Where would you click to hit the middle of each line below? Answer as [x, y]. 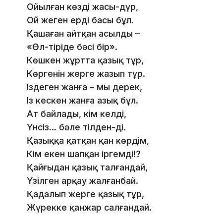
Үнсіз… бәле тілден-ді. [76, 127]
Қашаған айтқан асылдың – [83, 34]
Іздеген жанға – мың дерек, [84, 87]
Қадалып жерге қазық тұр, [85, 194]
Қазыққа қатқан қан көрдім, [88, 141]
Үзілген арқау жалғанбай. [83, 181]
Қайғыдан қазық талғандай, [87, 167]
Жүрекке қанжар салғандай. [89, 208]
